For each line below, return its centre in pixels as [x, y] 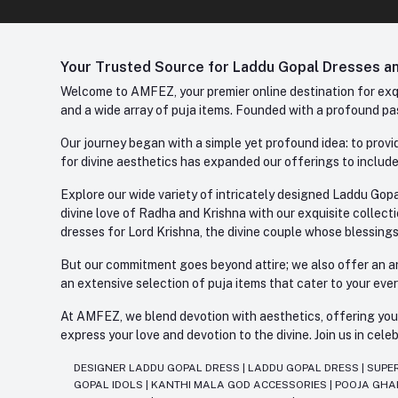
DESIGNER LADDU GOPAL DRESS [159, 368]
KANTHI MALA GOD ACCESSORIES [241, 385]
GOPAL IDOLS [110, 385]
